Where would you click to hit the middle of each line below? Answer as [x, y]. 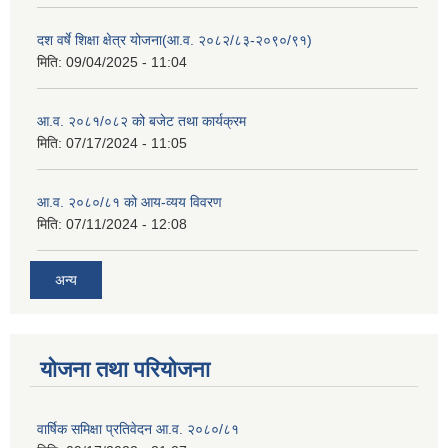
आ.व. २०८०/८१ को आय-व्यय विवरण [129, 201]
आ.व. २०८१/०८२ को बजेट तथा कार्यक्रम [141, 120]
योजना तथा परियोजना [125, 369]
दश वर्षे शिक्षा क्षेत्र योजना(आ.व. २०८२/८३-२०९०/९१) [174, 39]
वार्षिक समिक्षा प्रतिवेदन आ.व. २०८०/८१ [138, 429]
